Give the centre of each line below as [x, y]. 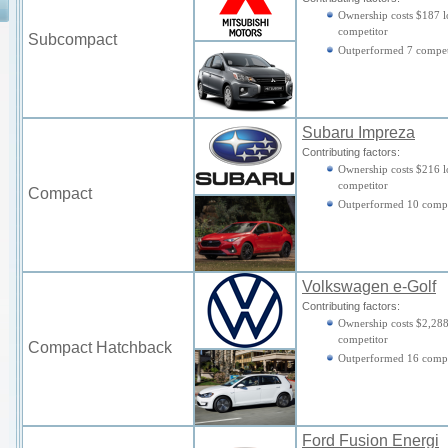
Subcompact [72, 39]
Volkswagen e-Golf [369, 286]
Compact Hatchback [100, 347]
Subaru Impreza [358, 132]
